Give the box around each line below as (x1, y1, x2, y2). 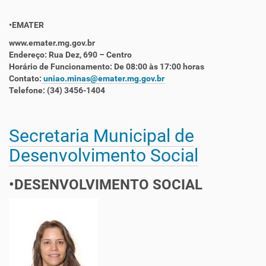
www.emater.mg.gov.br (9, 38, 95, 47)
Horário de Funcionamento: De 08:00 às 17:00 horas (9, 62, 204, 71)
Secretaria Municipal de (9, 125, 194, 146)
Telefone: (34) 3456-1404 (9, 85, 105, 95)
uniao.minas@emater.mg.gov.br (42, 74, 164, 83)
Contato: (9, 74, 42, 83)
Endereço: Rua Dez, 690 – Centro (9, 50, 132, 59)
